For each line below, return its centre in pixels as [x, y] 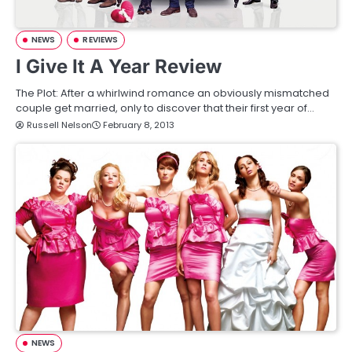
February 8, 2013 [139, 125]
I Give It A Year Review [119, 66]
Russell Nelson [59, 125]
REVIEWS [101, 39]
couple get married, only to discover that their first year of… [165, 108]
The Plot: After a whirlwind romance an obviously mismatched [172, 93]
